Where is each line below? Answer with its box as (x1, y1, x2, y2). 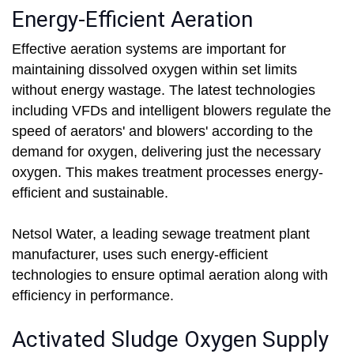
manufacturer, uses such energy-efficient (12, 247, 268, 263)
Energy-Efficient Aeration (12, 6, 253, 33)
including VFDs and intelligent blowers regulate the (12, 103, 331, 119)
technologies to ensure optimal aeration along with (12, 267, 328, 284)
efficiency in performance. (12, 288, 174, 304)
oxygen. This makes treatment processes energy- (12, 164, 323, 181)
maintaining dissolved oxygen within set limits (12, 62, 297, 78)
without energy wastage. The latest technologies (12, 82, 315, 99)
